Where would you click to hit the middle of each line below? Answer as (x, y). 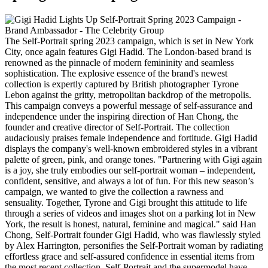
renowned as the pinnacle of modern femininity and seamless (119, 63)
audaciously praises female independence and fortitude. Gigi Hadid (131, 138)
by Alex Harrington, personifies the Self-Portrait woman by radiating (134, 246)
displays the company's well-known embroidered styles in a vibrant (131, 149)
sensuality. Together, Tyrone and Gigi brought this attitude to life (126, 203)
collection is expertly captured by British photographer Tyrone (122, 84)
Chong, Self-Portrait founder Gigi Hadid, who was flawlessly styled (133, 235)
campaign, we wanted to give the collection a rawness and (114, 192)
